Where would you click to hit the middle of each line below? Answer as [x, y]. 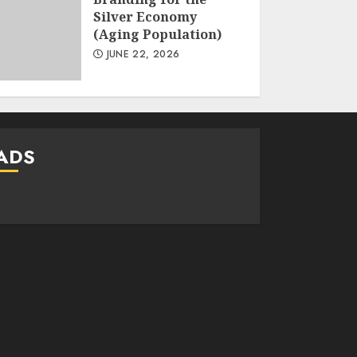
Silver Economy [145, 16]
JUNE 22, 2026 [141, 54]
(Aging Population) [157, 34]
